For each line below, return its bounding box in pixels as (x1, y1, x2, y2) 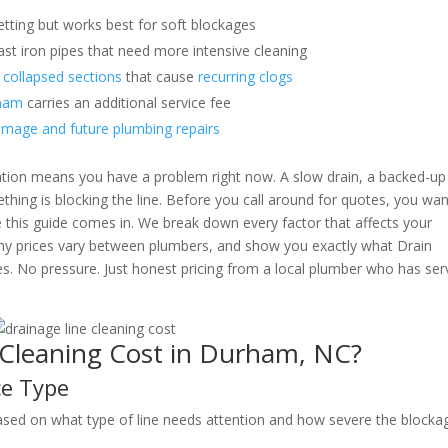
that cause (122, 67, 199, 86)
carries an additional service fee (23, 93, 232, 112)
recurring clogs (198, 67, 294, 86)
